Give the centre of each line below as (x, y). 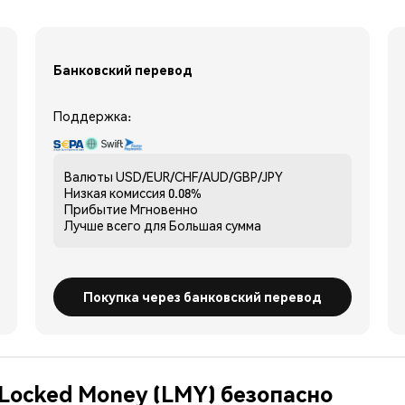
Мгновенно (164, 208)
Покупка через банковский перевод (202, 296)
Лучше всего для (115, 225)
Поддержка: (92, 115)
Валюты (89, 176)
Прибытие (96, 208)
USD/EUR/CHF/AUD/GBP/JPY (199, 176)
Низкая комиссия (115, 192)
